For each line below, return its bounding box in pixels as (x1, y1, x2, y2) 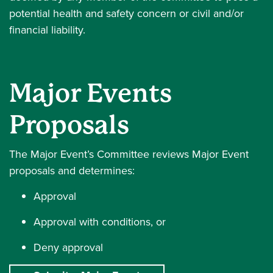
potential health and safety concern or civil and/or (9, 5, 244, 21)
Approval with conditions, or (34, 214, 166, 229)
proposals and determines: (9, 163, 135, 178)
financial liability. (9, 22, 88, 37)
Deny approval (34, 239, 103, 255)
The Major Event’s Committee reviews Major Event (9, 146, 249, 161)
